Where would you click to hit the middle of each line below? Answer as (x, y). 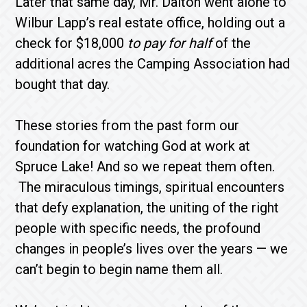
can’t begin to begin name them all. (119, 269)
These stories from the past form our (127, 125)
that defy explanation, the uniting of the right (147, 208)
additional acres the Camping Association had (153, 64)
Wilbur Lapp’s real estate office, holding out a (150, 23)
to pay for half (172, 43)
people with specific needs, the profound (138, 228)
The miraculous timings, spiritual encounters (150, 187)
